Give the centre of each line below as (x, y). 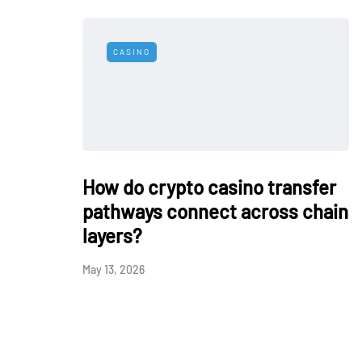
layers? (112, 236)
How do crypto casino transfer (209, 187)
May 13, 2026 (114, 269)
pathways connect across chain (215, 211)
